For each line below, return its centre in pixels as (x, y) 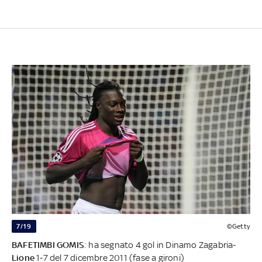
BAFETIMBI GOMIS (48, 244)
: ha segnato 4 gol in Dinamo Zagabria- (160, 244)
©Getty (238, 226)
